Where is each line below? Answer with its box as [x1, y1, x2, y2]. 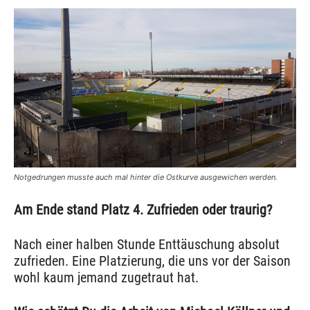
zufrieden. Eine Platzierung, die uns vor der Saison [14, 253, 291, 270]
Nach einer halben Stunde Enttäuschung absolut [14, 236, 280, 253]
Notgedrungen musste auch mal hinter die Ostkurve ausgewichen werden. [14, 172, 277, 183]
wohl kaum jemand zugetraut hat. [14, 269, 199, 286]
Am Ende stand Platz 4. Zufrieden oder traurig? [14, 201, 272, 219]
